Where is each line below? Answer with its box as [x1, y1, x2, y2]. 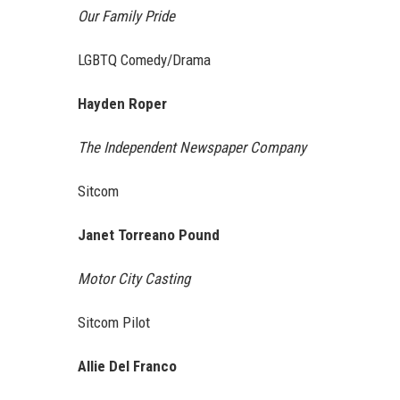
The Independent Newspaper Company [78, 138, 306, 157]
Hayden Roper [78, 95, 167, 113]
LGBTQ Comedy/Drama [78, 51, 211, 70]
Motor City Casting [78, 270, 190, 288]
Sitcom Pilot [78, 313, 150, 332]
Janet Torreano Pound [78, 226, 220, 245]
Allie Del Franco [78, 357, 177, 376]
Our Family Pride [78, 7, 175, 26]
